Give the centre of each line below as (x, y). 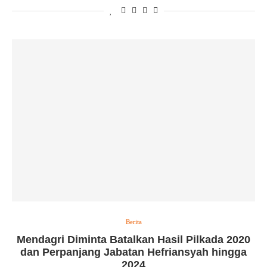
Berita (133, 222)
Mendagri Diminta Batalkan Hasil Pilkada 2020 (133, 240)
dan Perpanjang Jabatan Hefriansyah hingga (133, 252)
